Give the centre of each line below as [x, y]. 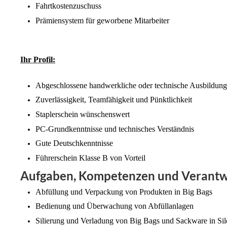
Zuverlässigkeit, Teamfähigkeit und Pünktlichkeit [114, 100]
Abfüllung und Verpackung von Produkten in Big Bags [124, 192]
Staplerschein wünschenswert [83, 114]
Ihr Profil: [38, 59]
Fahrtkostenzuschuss [68, 6]
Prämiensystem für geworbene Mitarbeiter [102, 20]
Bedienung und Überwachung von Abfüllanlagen [115, 206]
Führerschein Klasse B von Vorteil [91, 158]
